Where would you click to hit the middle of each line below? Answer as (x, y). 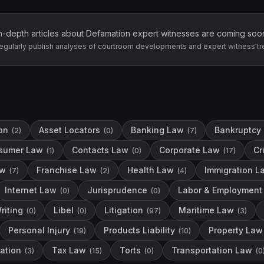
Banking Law (157, 130)
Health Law (151, 170)
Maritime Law (206, 210)
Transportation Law (212, 250)
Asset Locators (70, 130)
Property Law (236, 230)
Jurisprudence (117, 190)
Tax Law (69, 250)
